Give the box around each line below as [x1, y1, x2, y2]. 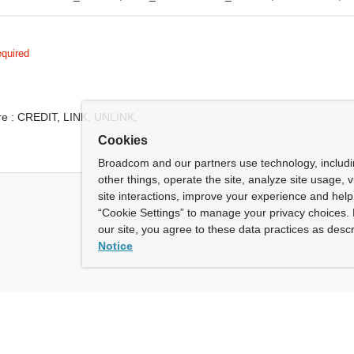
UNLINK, [94, 110, 138, 123]
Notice [98, 239, 133, 252]
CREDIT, [17, 110, 64, 123]
